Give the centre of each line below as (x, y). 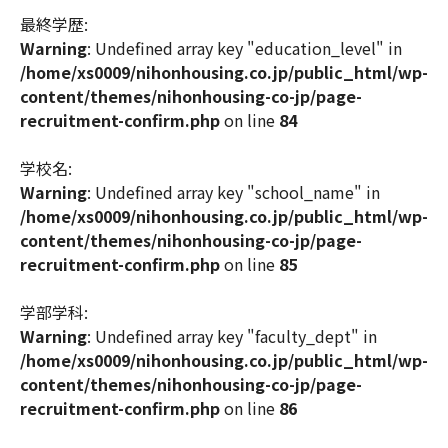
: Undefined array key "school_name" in (233, 192)
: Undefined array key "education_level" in (244, 48)
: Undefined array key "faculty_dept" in (232, 336)
